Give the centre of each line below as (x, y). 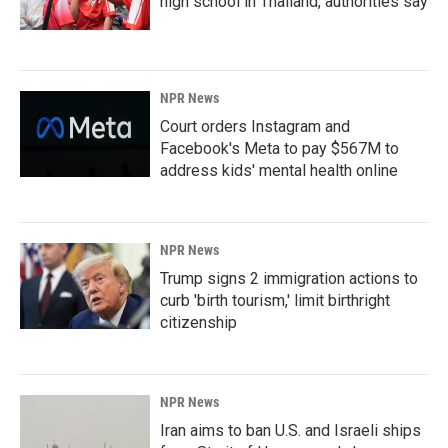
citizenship (198, 322)
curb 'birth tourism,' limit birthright (275, 300)
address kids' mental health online (279, 170)
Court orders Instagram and (255, 126)
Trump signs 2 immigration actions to (289, 278)
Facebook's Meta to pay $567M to (279, 148)
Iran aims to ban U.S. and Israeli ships (290, 430)
